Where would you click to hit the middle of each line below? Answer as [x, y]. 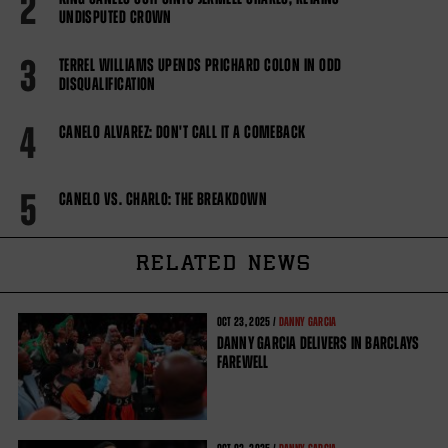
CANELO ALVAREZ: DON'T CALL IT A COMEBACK [182, 131]
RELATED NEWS [224, 264]
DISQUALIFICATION [107, 83]
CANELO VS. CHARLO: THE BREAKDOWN [163, 198]
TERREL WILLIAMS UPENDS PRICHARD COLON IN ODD [200, 64]
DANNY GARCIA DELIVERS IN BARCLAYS [318, 342]
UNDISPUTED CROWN [115, 16]
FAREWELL [242, 361]
